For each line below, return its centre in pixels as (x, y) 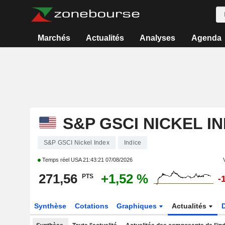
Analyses (158, 38)
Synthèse (50, 206)
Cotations (91, 206)
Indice (133, 143)
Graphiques (138, 206)
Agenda (206, 38)
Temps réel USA (62, 160)
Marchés (54, 38)
